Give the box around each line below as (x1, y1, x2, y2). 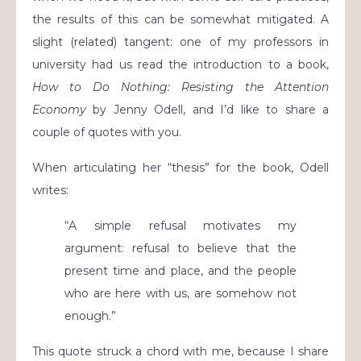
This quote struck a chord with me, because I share (32, 344, 329, 359)
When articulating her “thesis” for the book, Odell (32, 160, 329, 176)
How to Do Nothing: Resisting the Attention (32, 80, 329, 95)
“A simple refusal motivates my (64, 218, 297, 234)
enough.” (64, 309, 116, 324)
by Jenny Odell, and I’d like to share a (93, 102, 330, 118)
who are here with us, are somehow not (64, 286, 297, 301)
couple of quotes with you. (32, 125, 181, 140)
